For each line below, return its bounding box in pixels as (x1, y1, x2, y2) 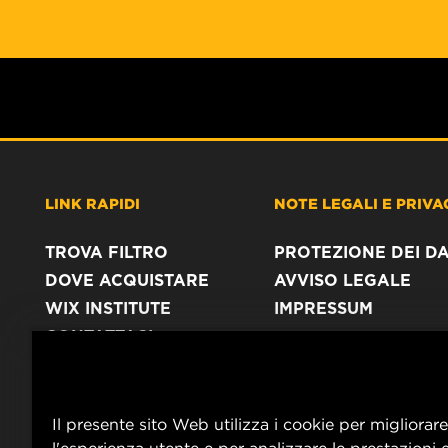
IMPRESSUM (273, 299, 373, 318)
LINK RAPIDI (45, 194, 140, 212)
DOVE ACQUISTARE (45, 271, 209, 290)
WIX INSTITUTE (45, 299, 171, 318)
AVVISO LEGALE (273, 271, 411, 290)
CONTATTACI (45, 327, 153, 346)
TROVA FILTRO (45, 243, 168, 262)
